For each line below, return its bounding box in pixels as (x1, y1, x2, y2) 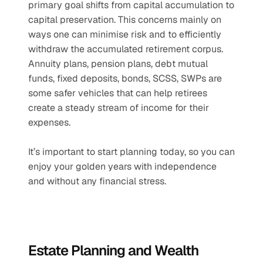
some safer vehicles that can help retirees (28, 87, 207, 99)
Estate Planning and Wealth (28, 241, 198, 259)
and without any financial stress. (28, 175, 166, 187)
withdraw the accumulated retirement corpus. (28, 43, 223, 55)
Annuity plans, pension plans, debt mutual (28, 58, 208, 70)
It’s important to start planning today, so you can (28, 146, 235, 158)
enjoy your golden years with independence (28, 160, 217, 173)
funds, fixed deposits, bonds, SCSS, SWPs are (28, 72, 222, 85)
